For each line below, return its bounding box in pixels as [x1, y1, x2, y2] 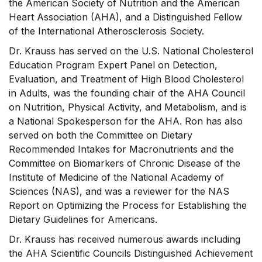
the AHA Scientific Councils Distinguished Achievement [9, 247, 253, 259]
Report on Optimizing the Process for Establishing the [9, 199, 247, 211]
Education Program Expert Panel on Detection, [9, 59, 218, 71]
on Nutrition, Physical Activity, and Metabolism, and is [9, 101, 247, 113]
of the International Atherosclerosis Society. [9, 25, 204, 37]
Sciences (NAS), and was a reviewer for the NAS [9, 185, 229, 197]
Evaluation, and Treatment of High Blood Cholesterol [9, 73, 244, 85]
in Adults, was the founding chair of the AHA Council [9, 87, 245, 99]
